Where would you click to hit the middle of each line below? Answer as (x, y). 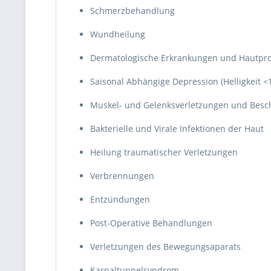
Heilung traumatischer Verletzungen (164, 152)
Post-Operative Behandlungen (151, 223)
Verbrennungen (122, 176)
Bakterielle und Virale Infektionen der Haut (177, 129)
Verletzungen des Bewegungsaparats (165, 247)
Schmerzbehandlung (132, 11)
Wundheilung (118, 34)
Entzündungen (120, 199)
